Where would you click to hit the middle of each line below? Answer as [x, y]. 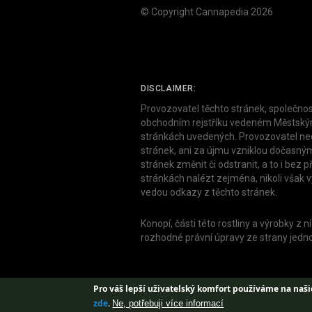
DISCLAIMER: [169, 88]
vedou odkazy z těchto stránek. [209, 192]
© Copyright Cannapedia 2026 [207, 12]
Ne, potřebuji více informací [168, 303]
